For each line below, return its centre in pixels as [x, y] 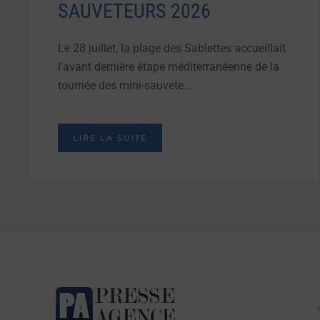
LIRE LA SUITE [110, 137]
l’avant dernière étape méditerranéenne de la [169, 66]
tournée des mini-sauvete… [125, 85]
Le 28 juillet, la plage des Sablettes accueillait [172, 48]
